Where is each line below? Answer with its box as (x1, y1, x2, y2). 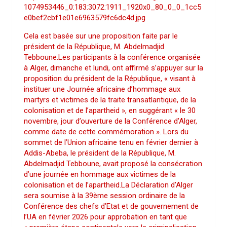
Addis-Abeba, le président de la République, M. (24, 148, 176, 158)
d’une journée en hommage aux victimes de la (24, 170, 176, 179)
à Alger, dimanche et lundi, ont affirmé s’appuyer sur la (24, 63, 203, 72)
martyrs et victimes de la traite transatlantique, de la (24, 95, 196, 104)
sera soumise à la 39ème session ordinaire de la (24, 191, 185, 200)
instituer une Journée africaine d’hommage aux (24, 85, 180, 94)
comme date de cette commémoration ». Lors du (24, 127, 188, 136)
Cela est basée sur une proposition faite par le (24, 31, 178, 41)
